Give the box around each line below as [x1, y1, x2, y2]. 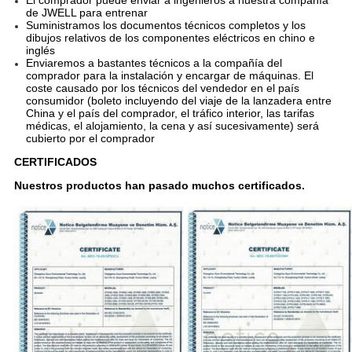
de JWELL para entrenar [25, 6, 148, 20]
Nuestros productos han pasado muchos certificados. [13, 179, 305, 192]
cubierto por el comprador [25, 132, 155, 145]
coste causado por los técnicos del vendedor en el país [25, 82, 299, 95]
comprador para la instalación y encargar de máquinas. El [25, 69, 313, 82]
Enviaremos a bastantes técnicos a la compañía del [25, 57, 282, 70]
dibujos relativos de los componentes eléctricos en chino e [25, 31, 315, 45]
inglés [25, 44, 55, 57]
